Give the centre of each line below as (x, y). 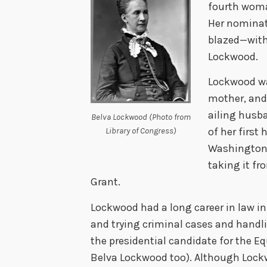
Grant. (105, 182)
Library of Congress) (141, 131)
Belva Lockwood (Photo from (141, 117)
